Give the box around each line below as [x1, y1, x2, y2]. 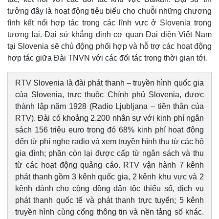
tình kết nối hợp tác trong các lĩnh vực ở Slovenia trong [7, 18, 212, 27]
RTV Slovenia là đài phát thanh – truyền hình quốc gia [15, 78, 204, 87]
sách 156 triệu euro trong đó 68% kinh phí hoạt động [15, 125, 204, 134]
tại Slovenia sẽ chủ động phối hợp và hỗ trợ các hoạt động [7, 42, 212, 50]
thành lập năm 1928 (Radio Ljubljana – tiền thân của [15, 102, 204, 110]
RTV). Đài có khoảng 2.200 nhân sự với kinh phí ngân [15, 113, 204, 122]
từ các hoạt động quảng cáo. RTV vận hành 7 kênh [15, 160, 204, 169]
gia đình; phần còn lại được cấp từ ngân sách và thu [15, 149, 204, 157]
